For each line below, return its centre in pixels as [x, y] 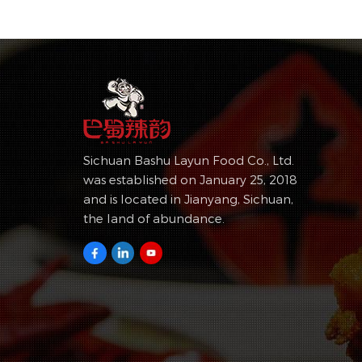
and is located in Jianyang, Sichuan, [189, 198]
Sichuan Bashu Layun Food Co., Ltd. [189, 160]
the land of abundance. [154, 218]
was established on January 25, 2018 [191, 179]
